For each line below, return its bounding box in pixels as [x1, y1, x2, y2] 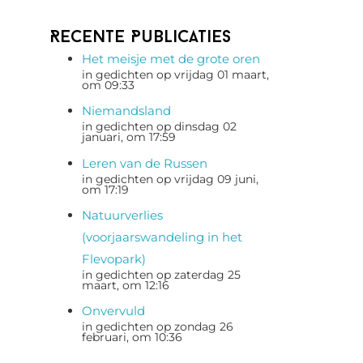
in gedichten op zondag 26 [82, 320, 233, 333]
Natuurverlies [82, 207, 163, 223]
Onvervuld [82, 303, 145, 318]
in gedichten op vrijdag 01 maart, [82, 68, 269, 81]
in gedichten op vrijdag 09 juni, [82, 172, 258, 186]
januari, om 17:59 [82, 130, 176, 144]
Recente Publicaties [49, 29, 231, 46]
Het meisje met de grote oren [82, 51, 260, 66]
